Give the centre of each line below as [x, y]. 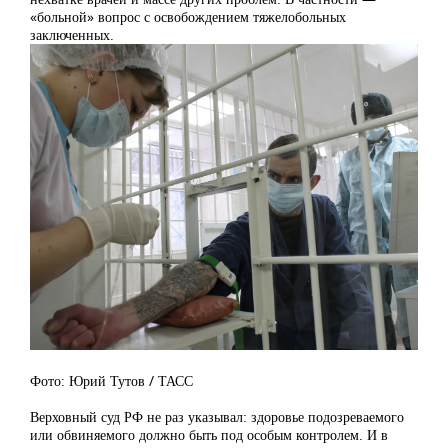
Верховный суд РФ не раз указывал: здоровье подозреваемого [217, 416]
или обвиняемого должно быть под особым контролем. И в [209, 434]
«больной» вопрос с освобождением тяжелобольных [188, 16]
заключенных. [72, 34]
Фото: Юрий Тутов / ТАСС [111, 380]
